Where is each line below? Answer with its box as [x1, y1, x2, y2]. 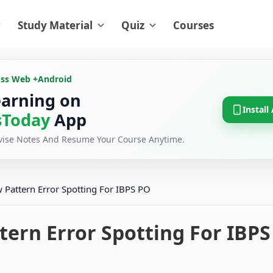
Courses [173, 18, 214, 32]
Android [38, 73, 72, 85]
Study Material [18, 18, 93, 32]
